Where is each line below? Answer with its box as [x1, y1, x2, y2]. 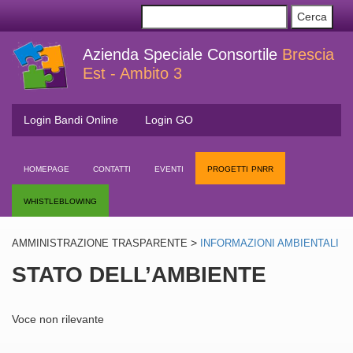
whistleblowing [24, 194, 97, 206]
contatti [93, 162, 131, 174]
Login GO [145, 113, 193, 126]
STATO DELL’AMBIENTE [12, 262, 266, 287]
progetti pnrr [207, 162, 273, 174]
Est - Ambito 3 [83, 65, 182, 82]
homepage [24, 162, 69, 174]
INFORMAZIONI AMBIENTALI [200, 238, 339, 249]
